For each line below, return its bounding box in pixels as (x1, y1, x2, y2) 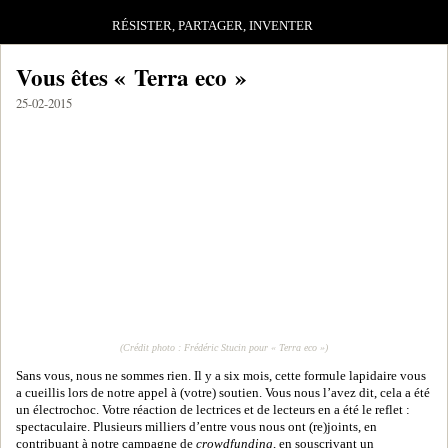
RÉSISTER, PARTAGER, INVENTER (112, 19, 314, 33)
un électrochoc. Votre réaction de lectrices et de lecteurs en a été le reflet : (16, 403, 410, 417)
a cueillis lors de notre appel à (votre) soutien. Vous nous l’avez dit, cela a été (16, 386, 430, 400)
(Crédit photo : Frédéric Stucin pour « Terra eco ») (120, 342, 328, 353)
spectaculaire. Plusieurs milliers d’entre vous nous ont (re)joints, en (16, 420, 377, 434)
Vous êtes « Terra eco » (16, 60, 247, 94)
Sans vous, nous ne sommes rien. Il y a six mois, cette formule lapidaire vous (16, 369, 426, 383)
